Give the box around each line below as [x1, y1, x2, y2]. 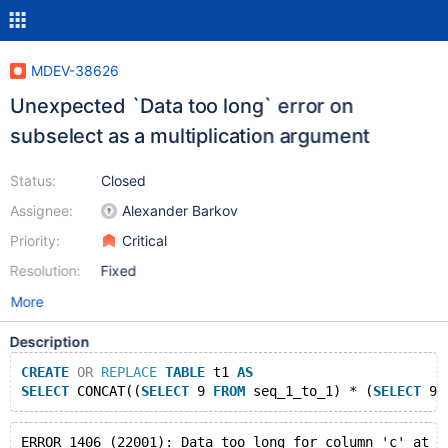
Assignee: [9, 202, 73, 219]
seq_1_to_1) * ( [244, 383, 373, 399]
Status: [9, 172, 56, 189]
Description [9, 333, 90, 350]
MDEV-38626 [30, 62, 119, 79]
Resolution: [9, 262, 81, 279]
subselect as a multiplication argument [9, 124, 370, 148]
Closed [100, 172, 146, 189]
